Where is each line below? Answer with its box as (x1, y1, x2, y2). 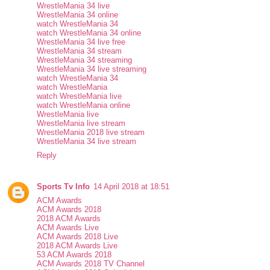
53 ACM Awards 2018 (37, 250, 112, 260)
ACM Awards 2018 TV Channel (37, 259, 145, 269)
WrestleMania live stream (37, 119, 126, 128)
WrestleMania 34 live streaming (37, 64, 147, 74)
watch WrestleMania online (37, 101, 131, 110)
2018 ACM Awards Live (37, 241, 118, 251)
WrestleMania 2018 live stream (37, 128, 145, 137)
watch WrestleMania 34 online (37, 28, 142, 38)
